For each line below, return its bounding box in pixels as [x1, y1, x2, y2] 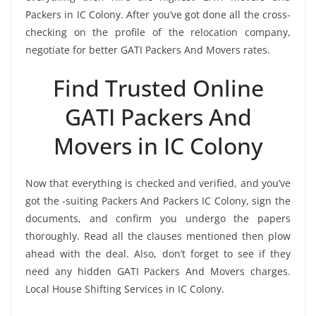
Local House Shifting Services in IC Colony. [25, 281, 224, 296]
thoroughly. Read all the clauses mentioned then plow [25, 229, 291, 243]
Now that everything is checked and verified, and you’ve [25, 176, 291, 190]
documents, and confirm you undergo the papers [25, 211, 291, 225]
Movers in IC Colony [53, 130, 263, 161]
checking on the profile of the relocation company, [25, 25, 291, 39]
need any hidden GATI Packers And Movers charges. [25, 264, 291, 278]
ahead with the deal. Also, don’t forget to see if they [25, 246, 291, 260]
